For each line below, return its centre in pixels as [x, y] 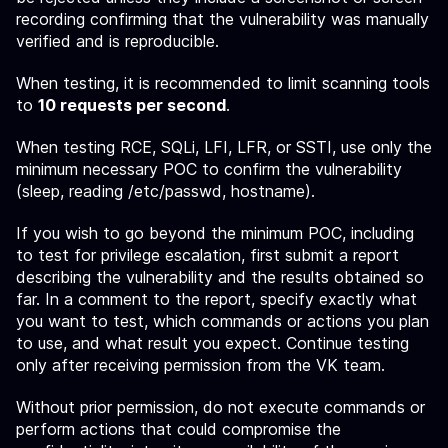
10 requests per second [132, 105]
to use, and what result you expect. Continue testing [212, 343]
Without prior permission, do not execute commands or [220, 407]
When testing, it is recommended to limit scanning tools [223, 83]
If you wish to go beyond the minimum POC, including [215, 233]
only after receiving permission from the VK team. [200, 365]
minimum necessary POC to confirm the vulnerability [209, 169]
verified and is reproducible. [117, 41]
